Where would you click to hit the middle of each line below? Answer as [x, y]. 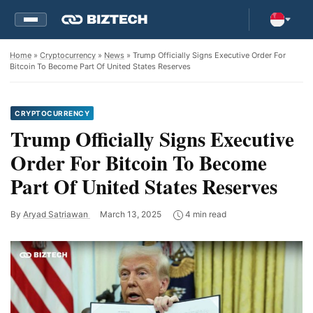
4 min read [205, 214]
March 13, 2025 [132, 214]
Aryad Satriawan [57, 214]
